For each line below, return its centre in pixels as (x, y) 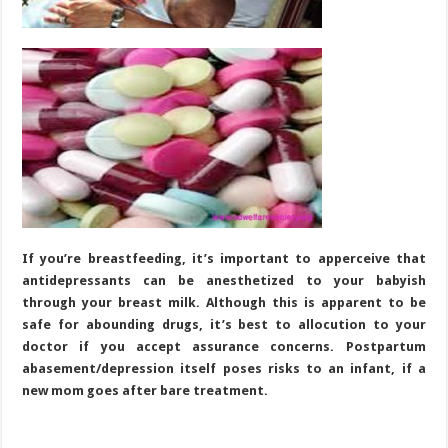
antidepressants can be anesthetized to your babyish (224, 280)
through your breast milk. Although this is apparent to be (224, 302)
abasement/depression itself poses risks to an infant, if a (224, 368)
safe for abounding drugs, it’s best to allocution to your (224, 324)
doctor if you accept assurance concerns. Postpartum (224, 346)
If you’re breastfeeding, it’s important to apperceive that (224, 258)
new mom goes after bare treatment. (145, 390)
